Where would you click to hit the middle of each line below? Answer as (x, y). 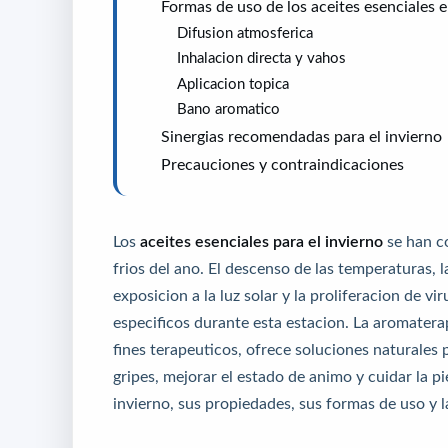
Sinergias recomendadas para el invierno (301, 136)
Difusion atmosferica (245, 32)
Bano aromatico (228, 109)
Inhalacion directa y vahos (261, 58)
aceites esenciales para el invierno (261, 241)
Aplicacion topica (233, 83)
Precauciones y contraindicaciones (282, 163)
